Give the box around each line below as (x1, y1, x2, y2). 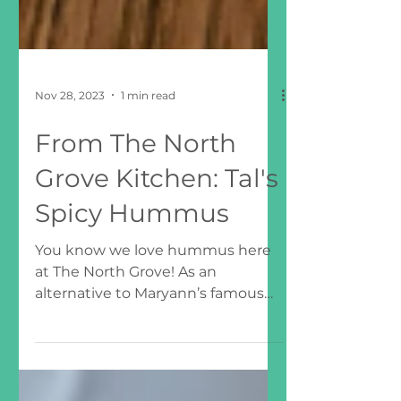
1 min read (121, 181, 175, 195)
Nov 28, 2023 (35, 181, 105, 195)
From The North (35, 221, 236, 252)
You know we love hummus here (35, 335, 271, 352)
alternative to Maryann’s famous (35, 378, 264, 395)
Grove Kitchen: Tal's (35, 256, 278, 286)
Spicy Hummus (35, 291, 229, 321)
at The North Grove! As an (35, 356, 217, 373)
